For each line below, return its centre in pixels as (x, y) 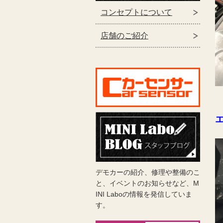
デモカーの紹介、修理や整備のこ (148, 172)
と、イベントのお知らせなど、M (147, 183)
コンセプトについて (136, 12)
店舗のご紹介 (124, 36)
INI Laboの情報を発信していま (144, 194)
